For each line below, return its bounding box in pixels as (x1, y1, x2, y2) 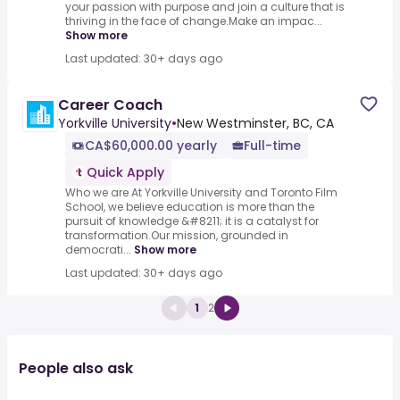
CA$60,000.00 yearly (85, 137, 217, 155)
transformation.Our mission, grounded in (65, 228, 288, 244)
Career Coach (58, 95, 162, 116)
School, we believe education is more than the (65, 199, 314, 215)
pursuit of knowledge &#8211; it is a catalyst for (65, 213, 319, 229)
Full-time (244, 137, 301, 155)
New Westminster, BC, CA (177, 114, 334, 133)
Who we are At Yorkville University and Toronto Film (65, 185, 337, 201)
